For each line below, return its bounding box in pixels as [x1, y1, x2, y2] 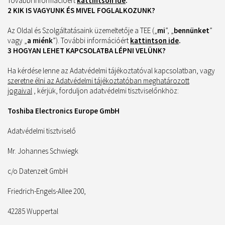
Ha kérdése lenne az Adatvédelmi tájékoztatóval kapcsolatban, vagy [8, 66, 215, 75]
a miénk [27, 36, 53, 45]
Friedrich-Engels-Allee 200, [8, 186, 86, 196]
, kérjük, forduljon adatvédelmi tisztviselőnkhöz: [32, 86, 179, 95]
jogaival [8, 86, 32, 95]
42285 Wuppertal [8, 206, 58, 216]
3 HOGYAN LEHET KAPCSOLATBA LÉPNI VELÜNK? [8, 46, 166, 55]
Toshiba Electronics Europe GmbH [8, 106, 120, 116]
